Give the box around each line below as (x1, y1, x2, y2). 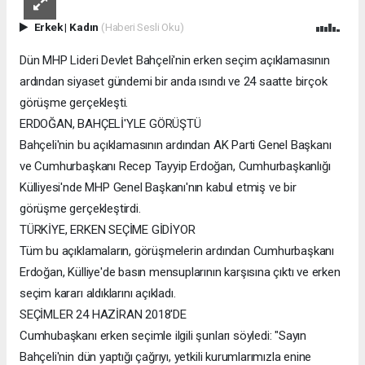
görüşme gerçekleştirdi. (20, 200, 141, 216)
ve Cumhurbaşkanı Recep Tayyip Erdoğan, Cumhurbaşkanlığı (20, 158, 331, 174)
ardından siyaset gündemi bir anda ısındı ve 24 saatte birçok (20, 73, 328, 89)
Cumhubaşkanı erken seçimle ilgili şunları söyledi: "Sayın (20, 328, 307, 343)
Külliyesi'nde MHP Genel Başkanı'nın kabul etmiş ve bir (20, 179, 297, 195)
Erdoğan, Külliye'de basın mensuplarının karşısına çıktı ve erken (20, 264, 341, 279)
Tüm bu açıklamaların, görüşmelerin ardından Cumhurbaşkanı (20, 243, 335, 258)
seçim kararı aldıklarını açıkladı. (20, 285, 176, 301)
